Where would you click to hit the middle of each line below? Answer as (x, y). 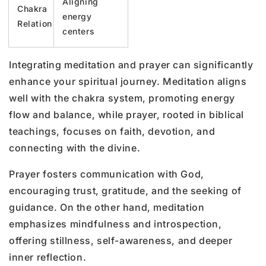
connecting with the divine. (75, 148)
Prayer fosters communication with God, (107, 174)
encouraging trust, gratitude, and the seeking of (125, 190)
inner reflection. (48, 257)
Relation (35, 23)
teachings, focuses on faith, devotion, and (112, 131)
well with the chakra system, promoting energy (122, 98)
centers (79, 31)
